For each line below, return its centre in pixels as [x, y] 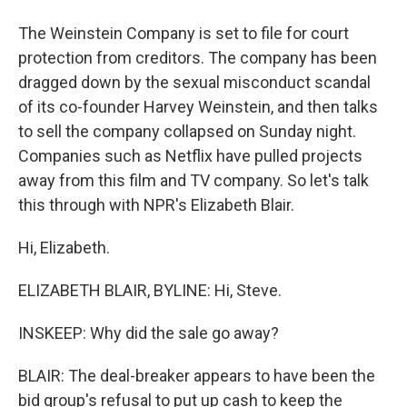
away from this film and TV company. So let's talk [194, 180]
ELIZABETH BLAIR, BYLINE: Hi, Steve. [150, 290]
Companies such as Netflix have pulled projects [190, 156]
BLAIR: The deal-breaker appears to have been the [197, 376]
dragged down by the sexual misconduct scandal [194, 82]
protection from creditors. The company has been [198, 58]
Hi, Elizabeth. [64, 248]
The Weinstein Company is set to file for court [184, 33]
